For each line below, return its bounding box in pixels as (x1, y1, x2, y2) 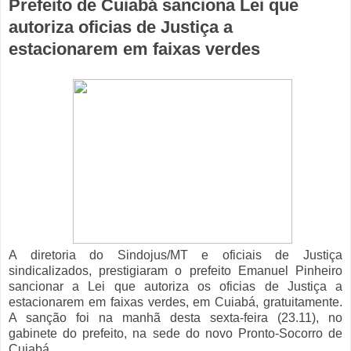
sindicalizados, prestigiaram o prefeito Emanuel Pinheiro (9, 264, 342, 278)
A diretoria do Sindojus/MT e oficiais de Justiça (9, 248, 342, 262)
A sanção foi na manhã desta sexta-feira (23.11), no (9, 311, 342, 325)
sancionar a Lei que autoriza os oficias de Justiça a (9, 280, 342, 294)
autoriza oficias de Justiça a (9, 17, 233, 38)
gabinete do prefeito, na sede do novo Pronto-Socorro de (9, 327, 342, 341)
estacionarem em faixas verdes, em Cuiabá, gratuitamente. (9, 295, 342, 309)
